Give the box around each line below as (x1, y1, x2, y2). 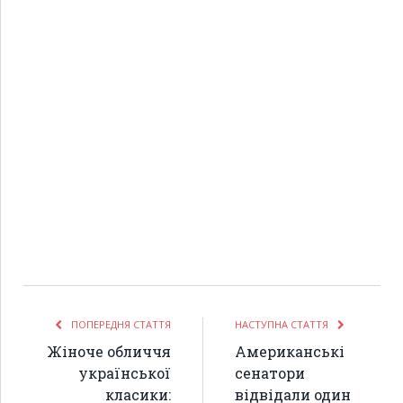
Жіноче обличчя (47, 341, 171, 361)
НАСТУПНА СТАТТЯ (235, 317, 331, 331)
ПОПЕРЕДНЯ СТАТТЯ (68, 317, 171, 331)
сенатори (235, 363, 305, 382)
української (78, 363, 171, 382)
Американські (235, 341, 345, 361)
